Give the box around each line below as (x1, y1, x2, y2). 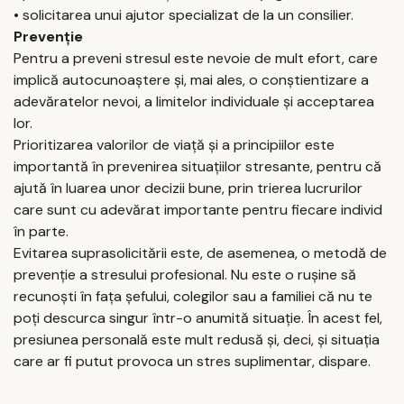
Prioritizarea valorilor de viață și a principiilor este (14, 134, 335, 154)
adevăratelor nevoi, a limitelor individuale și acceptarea (14, 91, 374, 111)
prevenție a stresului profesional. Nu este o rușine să (14, 264, 356, 284)
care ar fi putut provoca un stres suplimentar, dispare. (14, 351, 371, 371)
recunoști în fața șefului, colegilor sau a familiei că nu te (14, 286, 372, 306)
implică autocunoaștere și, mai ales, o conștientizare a (14, 69, 369, 89)
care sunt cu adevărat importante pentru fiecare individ (14, 199, 382, 219)
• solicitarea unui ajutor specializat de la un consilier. (14, 5, 353, 24)
